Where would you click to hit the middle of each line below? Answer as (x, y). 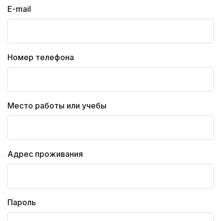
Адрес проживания (45, 154)
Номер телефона (41, 57)
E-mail (19, 9)
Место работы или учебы (57, 105)
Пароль (22, 202)
